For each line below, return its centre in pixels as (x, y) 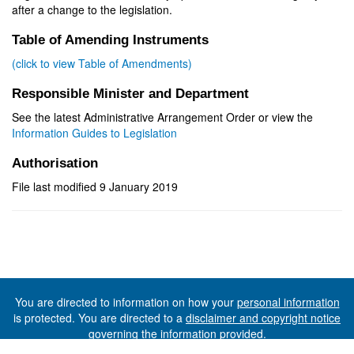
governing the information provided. (177, 333)
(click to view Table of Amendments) (102, 63)
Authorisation (55, 163)
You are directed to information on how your (126, 302)
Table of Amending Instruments (110, 40)
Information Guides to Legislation (94, 133)
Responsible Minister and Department (130, 94)
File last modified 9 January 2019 (95, 186)
